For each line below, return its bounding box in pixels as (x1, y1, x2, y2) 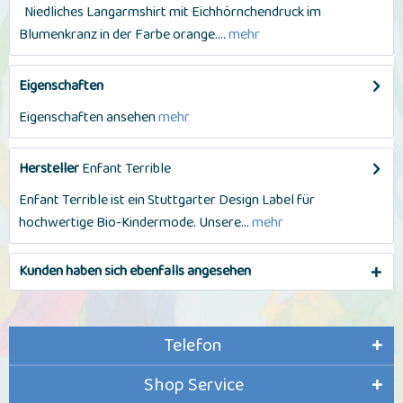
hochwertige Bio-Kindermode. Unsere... (19, 211, 249, 234)
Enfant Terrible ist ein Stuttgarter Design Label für (19, 189, 315, 211)
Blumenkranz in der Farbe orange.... (19, 23, 226, 46)
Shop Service (143, 371, 244, 399)
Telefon (165, 331, 222, 360)
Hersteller (19, 157, 79, 180)
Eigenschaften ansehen (19, 106, 156, 129)
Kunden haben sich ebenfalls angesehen (19, 260, 251, 282)
